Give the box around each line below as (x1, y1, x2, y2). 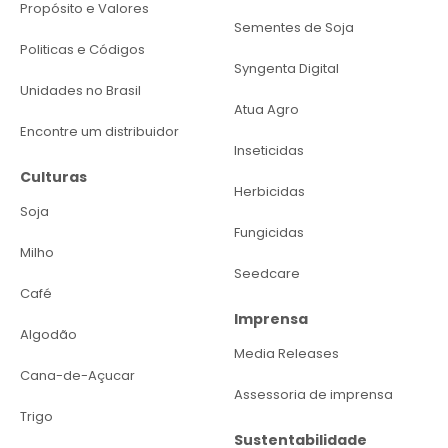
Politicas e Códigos (20, 39, 145, 59)
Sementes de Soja (234, 17, 354, 37)
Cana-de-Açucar (20, 365, 135, 385)
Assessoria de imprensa (234, 384, 393, 404)
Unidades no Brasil (20, 80, 141, 100)
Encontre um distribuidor (20, 121, 179, 141)
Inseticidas (234, 140, 304, 160)
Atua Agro (234, 99, 299, 119)
